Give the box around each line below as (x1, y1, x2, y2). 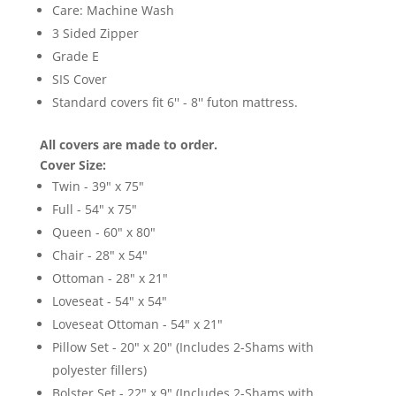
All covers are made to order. (39, 136, 217, 154)
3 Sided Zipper (51, 25, 139, 42)
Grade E (51, 48, 99, 65)
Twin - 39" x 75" (51, 178, 144, 195)
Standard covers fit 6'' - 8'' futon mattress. (51, 94, 298, 111)
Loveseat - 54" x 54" (51, 293, 167, 310)
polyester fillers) (51, 362, 147, 379)
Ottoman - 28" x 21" (51, 270, 168, 287)
